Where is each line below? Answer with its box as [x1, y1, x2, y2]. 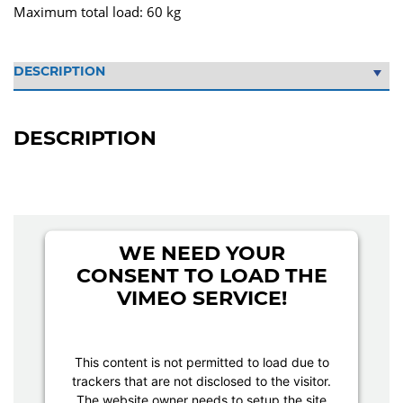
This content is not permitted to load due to [74, 354, 329, 370]
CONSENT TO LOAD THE [76, 263, 327, 288]
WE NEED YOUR [118, 240, 285, 265]
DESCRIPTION [13, 126, 157, 150]
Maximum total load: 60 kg [13, 3, 181, 21]
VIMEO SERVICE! [116, 285, 287, 310]
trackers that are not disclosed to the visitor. [72, 372, 331, 389]
